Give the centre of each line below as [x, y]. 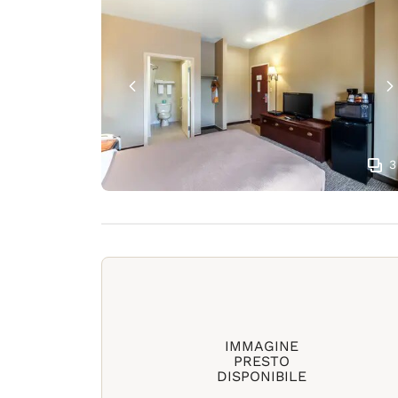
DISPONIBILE [261, 376]
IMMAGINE [261, 346]
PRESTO [261, 361]
